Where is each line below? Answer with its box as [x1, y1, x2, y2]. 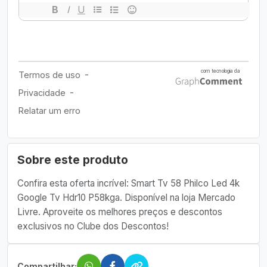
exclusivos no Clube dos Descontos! [17, 221, 169, 232]
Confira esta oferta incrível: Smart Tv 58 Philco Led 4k [17, 178, 240, 189]
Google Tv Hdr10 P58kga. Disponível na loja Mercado [17, 192, 235, 203]
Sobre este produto [17, 153, 128, 167]
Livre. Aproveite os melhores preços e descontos [17, 206, 222, 218]
